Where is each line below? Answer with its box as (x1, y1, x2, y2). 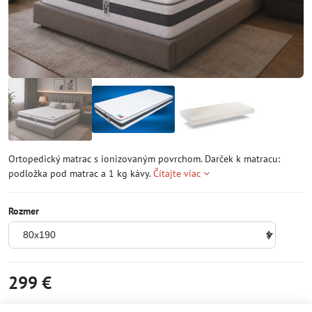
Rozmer (8, 205, 39, 217)
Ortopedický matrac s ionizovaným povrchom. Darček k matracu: (8, 153, 280, 165)
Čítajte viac (153, 167, 201, 180)
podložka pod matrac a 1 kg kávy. (8, 167, 153, 180)
